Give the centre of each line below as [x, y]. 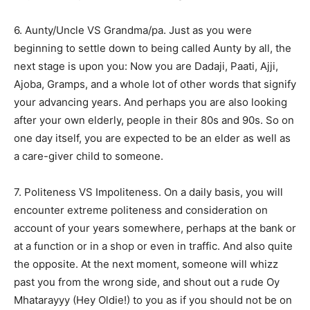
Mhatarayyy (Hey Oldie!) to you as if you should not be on [153, 300]
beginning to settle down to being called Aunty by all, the [153, 48]
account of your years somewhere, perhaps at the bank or [155, 228]
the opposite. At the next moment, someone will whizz [146, 264]
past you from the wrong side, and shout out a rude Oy [147, 282]
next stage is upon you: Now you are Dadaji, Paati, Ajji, [146, 66]
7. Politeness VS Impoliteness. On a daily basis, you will [148, 192]
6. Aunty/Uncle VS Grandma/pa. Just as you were [133, 30]
